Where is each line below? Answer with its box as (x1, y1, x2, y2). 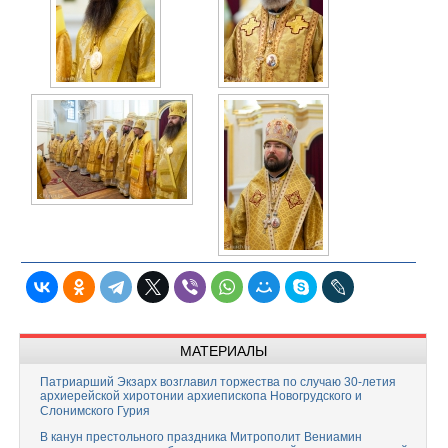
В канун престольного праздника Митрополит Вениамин (40, 430, 362, 444)
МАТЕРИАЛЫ (179, 343, 267, 359)
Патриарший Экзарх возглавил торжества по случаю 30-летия (40, 375, 396, 389)
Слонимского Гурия (40, 404, 150, 419)
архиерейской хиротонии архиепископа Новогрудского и (40, 389, 362, 404)
